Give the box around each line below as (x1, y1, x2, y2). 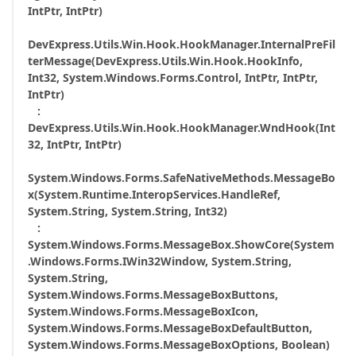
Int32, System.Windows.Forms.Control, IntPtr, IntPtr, (28, 70, 318, 85)
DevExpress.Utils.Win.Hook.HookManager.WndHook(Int (28, 120, 335, 135)
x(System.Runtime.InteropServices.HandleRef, (28, 187, 281, 202)
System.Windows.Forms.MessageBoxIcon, (28, 304, 258, 319)
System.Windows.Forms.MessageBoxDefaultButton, (28, 320, 312, 335)
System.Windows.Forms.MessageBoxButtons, (28, 287, 278, 302)
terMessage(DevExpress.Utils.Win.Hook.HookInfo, (28, 53, 303, 68)
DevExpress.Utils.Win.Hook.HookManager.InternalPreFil (28, 37, 335, 52)
